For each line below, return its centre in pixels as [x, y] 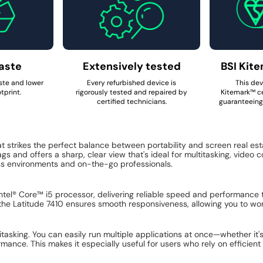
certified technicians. [131, 101]
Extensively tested [131, 66]
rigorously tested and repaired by [131, 92]
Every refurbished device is [131, 82]
